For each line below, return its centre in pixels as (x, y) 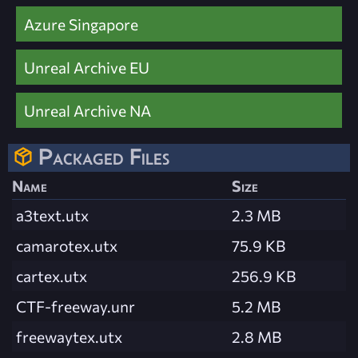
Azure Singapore (81, 24)
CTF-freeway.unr (76, 306)
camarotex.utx (67, 246)
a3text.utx (52, 215)
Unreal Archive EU (87, 67)
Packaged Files (104, 156)
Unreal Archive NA (88, 110)
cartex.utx (52, 276)
